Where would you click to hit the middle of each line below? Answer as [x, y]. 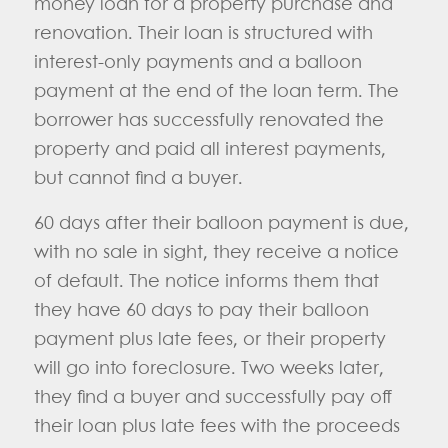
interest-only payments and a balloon [197, 63]
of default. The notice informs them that [206, 281]
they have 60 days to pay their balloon [201, 310]
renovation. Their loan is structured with [203, 34]
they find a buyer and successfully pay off [212, 397]
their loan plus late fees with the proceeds [216, 426]
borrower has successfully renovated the [208, 121]
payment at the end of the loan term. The [216, 92]
